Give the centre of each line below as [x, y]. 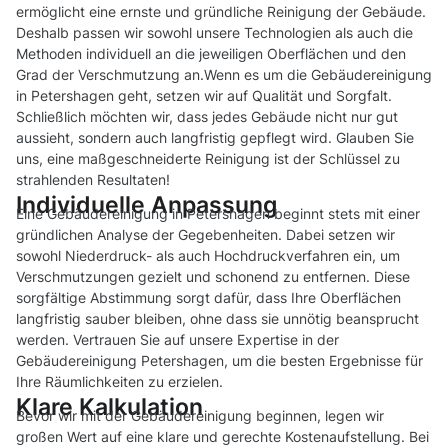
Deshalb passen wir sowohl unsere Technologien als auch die [214, 33]
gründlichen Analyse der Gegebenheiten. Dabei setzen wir [205, 235]
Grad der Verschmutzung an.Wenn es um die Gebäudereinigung [224, 75]
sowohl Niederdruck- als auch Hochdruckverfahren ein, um [208, 256]
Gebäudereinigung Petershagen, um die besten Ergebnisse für [219, 361]
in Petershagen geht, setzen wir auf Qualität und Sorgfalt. [204, 96]
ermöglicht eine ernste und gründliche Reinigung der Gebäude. [221, 12]
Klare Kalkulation [109, 407]
